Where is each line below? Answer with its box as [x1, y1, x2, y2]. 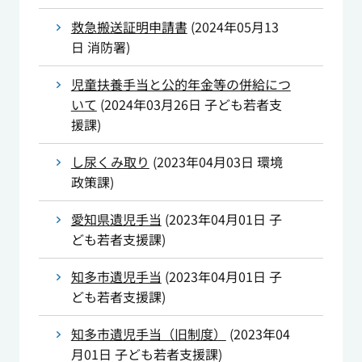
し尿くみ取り [70, 152, 149, 172]
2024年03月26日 [103, 95, 201, 115]
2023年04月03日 [156, 152, 254, 172]
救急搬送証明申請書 [70, 17, 187, 37]
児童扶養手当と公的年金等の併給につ [70, 74, 291, 95]
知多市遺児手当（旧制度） [70, 324, 226, 344]
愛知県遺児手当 [70, 209, 162, 229]
